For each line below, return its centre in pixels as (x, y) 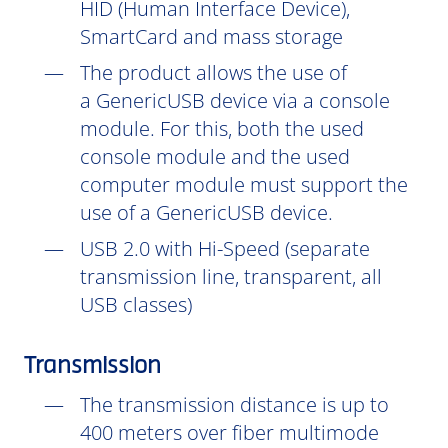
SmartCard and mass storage (214, 36)
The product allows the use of (213, 72)
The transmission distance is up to (234, 404)
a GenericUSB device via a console (235, 100)
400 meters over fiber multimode (229, 432)
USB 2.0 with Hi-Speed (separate (225, 248)
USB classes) (138, 304)
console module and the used (215, 156)
